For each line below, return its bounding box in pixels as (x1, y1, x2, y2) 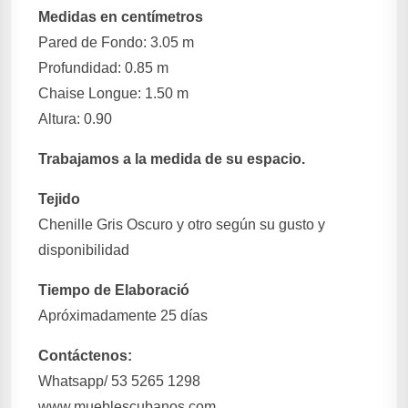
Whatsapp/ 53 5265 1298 (38, 373, 200, 389)
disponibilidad (38, 242, 129, 258)
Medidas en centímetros (38, 9, 203, 25)
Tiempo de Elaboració (38, 282, 189, 298)
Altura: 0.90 (38, 111, 112, 127)
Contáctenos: (38, 348, 132, 363)
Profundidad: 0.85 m (38, 60, 168, 76)
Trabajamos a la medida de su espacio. (38, 151, 305, 167)
